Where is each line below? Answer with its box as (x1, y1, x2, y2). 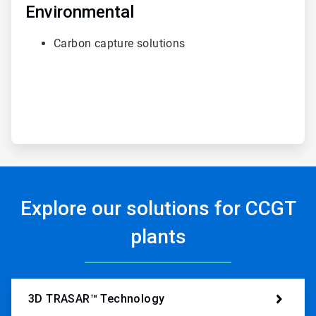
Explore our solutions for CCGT (20, 196, 296, 220)
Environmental (25, 1, 134, 22)
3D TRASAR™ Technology (28, 292, 165, 306)
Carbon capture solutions (54, 36, 188, 50)
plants (130, 224, 186, 248)
